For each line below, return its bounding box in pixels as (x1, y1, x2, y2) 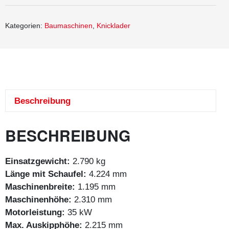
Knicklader (97, 22, 130, 30)
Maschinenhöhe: (5, 194, 72, 204)
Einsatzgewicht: (5, 156, 70, 166)
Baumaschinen (44, 22, 93, 30)
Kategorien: (5, 22, 44, 30)
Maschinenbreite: (5, 181, 75, 192)
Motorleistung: (5, 207, 65, 217)
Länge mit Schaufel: (5, 169, 86, 179)
